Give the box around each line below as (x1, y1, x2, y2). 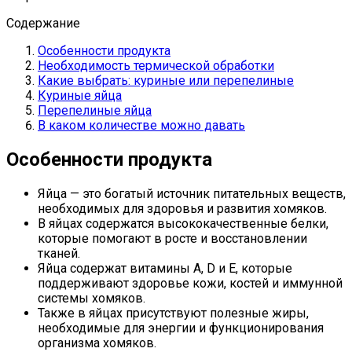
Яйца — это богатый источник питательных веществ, (38, 185, 346, 201)
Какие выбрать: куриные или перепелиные (38, 72, 294, 88)
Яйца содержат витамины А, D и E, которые (38, 260, 292, 276)
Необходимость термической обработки (38, 57, 274, 73)
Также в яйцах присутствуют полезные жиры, (38, 305, 309, 321)
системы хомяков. (38, 290, 145, 306)
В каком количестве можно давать (38, 117, 245, 133)
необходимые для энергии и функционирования (38, 320, 324, 335)
